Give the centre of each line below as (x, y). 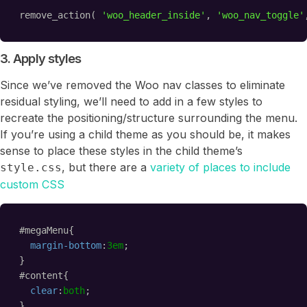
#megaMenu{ (47, 231)
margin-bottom (66, 246)
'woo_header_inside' (153, 15)
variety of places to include (220, 168)
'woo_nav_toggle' (260, 15)
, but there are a (106, 168)
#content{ (44, 276)
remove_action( (60, 15)
